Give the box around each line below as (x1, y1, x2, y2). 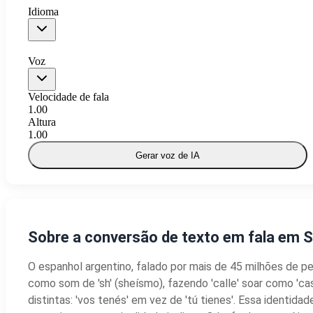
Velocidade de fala (28, 91, 109, 103)
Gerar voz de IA (136, 150, 200, 161)
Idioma (28, 6, 59, 18)
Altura (28, 116, 56, 129)
